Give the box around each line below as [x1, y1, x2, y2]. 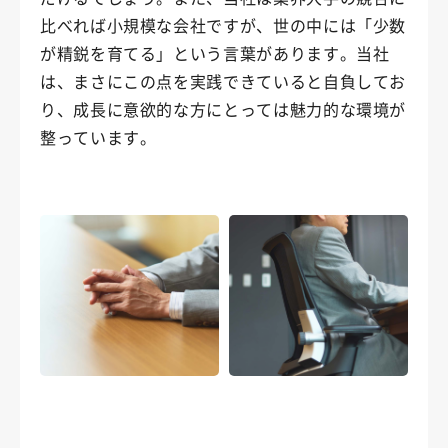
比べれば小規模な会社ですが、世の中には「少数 [40, 12, 407, 37]
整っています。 [40, 124, 157, 149]
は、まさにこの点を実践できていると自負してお [40, 68, 407, 93]
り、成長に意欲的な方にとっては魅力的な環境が [40, 96, 407, 121]
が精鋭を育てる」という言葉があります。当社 [40, 40, 390, 65]
